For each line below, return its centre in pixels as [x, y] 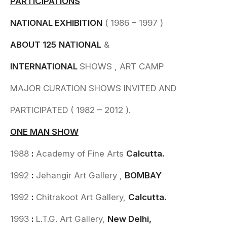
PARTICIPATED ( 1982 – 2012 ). [70, 110]
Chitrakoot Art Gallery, [81, 197]
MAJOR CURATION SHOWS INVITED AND [93, 88]
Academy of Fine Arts [80, 154]
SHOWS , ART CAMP [122, 66]
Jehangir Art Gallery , [79, 175]
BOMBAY [143, 175]
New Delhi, [129, 219]
